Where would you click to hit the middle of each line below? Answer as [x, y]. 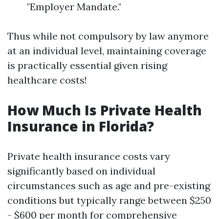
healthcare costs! [47, 80]
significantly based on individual [81, 171]
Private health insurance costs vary [89, 156]
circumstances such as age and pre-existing [109, 186]
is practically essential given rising [87, 65]
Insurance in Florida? [81, 126]
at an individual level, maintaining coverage [107, 51]
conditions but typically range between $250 [109, 200]
